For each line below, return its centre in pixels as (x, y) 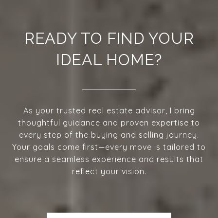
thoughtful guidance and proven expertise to (109, 122)
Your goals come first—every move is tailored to (109, 147)
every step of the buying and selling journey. (109, 135)
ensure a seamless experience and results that (109, 159)
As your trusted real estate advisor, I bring (109, 110)
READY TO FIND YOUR (109, 38)
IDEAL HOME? (109, 59)
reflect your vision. (109, 171)
